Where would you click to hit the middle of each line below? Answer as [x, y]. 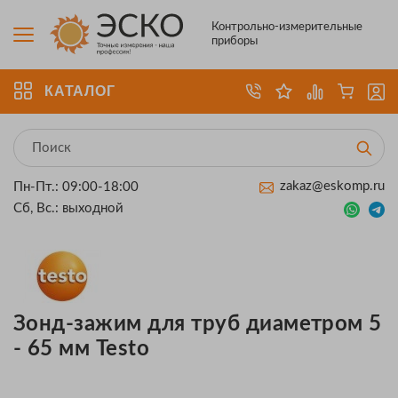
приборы [235, 41]
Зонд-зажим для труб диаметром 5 [198, 324]
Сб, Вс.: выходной [68, 208]
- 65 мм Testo [82, 349]
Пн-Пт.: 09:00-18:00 [76, 187]
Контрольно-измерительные [287, 27]
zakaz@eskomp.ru [332, 186]
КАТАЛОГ [80, 91]
